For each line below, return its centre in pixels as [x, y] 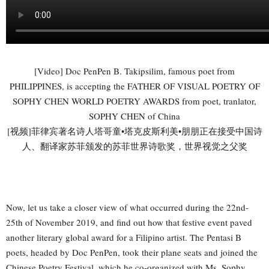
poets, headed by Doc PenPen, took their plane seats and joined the [132, 252]
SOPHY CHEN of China [134, 116]
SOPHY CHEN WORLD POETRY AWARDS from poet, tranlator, [134, 101]
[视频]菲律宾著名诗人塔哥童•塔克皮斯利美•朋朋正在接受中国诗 [134, 131]
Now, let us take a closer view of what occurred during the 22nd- [127, 207]
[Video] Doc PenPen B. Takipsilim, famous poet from [134, 71]
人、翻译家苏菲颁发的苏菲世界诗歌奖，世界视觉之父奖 [134, 146]
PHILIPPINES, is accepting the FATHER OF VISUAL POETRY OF [134, 86]
